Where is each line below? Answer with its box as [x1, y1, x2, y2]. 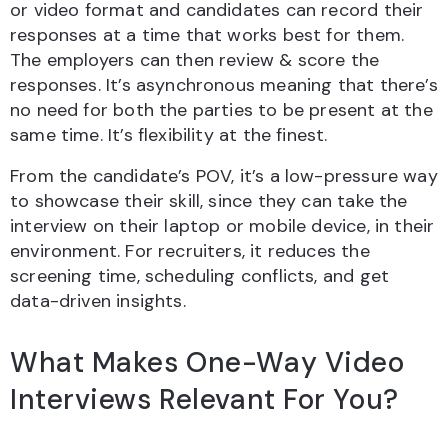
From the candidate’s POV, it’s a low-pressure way [10, 164, 438, 189]
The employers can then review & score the [10, 48, 380, 73]
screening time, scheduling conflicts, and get [10, 264, 390, 289]
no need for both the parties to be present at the [10, 98, 433, 123]
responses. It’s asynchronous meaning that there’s [10, 73, 438, 98]
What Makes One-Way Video [10, 344, 405, 382]
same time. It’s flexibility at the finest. [10, 123, 328, 148]
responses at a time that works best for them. [10, 23, 405, 48]
